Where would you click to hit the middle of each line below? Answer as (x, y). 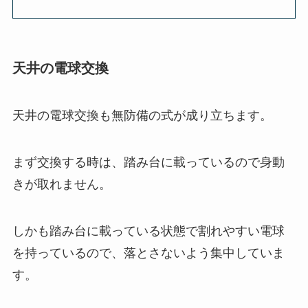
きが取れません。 (62, 185)
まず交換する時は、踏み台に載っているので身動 (148, 163)
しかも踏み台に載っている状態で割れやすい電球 (148, 231)
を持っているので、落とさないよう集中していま (148, 253)
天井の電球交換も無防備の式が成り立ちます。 (142, 116)
